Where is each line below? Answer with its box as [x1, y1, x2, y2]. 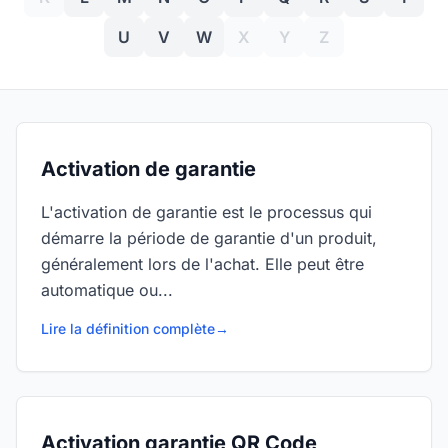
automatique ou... [41, 280, 173, 300]
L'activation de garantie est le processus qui [41, 202, 372, 222]
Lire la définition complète [41, 320, 215, 337]
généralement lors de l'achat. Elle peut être [41, 254, 364, 274]
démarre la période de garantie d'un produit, [41, 228, 377, 248]
